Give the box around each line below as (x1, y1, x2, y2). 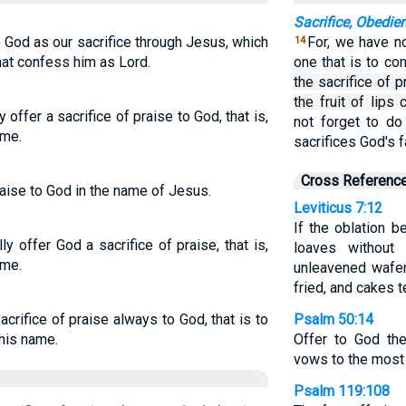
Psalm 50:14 (293, 311, 373, 328)
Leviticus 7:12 (293, 199, 382, 217)
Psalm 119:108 (293, 382, 390, 400)
